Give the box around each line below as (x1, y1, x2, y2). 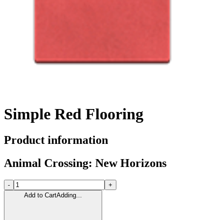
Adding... (56, 191, 82, 199)
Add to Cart (24, 191, 56, 199)
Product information (4, 134, 108, 147)
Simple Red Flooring (4, 105, 143, 123)
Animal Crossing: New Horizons (4, 156, 166, 169)
